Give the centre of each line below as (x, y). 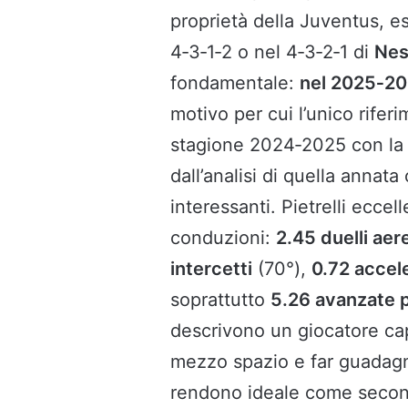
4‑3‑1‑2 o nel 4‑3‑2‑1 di (272, 51)
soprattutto (220, 299)
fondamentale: (235, 82)
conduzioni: (223, 237)
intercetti (211, 268)
